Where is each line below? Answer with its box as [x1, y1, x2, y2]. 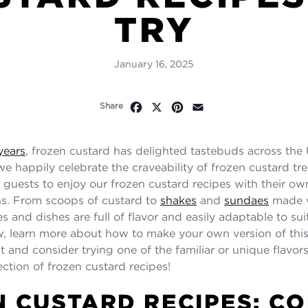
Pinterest [185, 99, 232, 112]
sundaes [224, 193, 269, 206]
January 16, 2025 [114, 58, 194, 69]
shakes [160, 193, 197, 206]
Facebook [144, 99, 197, 112]
